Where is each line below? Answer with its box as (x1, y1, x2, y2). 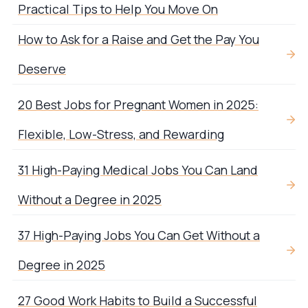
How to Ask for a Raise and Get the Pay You (18, 31, 259, 48)
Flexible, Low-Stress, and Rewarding (18, 126, 224, 143)
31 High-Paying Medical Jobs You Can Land (18, 162, 258, 179)
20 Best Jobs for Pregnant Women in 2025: (18, 96, 258, 113)
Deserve (18, 60, 66, 78)
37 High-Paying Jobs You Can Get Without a (18, 227, 260, 244)
